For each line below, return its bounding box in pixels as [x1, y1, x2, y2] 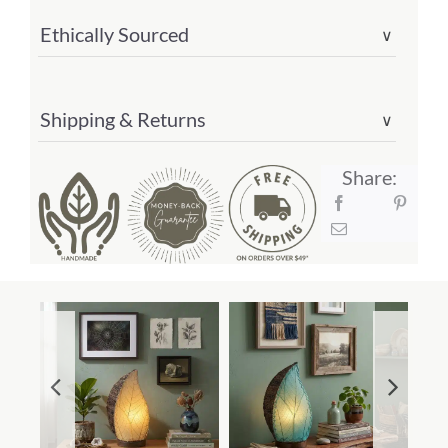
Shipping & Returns [40, 107, 206, 132]
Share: [342, 165, 397, 190]
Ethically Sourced [40, 22, 189, 47]
